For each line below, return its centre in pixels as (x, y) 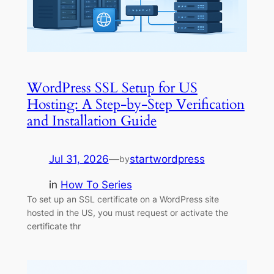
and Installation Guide (91, 120)
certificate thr (54, 226)
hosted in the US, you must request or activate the (127, 213)
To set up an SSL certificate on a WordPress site (123, 199)
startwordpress (167, 159)
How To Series (96, 185)
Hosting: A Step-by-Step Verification (135, 104)
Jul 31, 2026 (79, 159)
